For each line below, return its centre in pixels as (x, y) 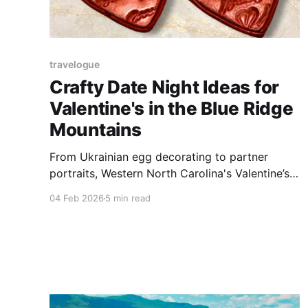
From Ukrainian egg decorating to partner (159, 157)
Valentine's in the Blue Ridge (172, 109)
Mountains (96, 130)
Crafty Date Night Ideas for (164, 87)
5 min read (128, 198)
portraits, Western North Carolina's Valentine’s (169, 174)
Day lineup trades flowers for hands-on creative (174, 190)
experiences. (82, 207)
